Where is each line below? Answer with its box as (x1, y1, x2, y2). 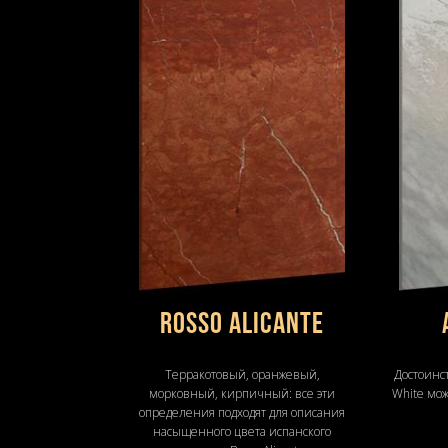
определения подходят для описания (139, 403, 345, 421)
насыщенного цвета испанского (153, 422, 331, 440)
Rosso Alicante (160, 309, 324, 341)
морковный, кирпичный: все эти (149, 384, 335, 402)
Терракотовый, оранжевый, (164, 365, 320, 383)
